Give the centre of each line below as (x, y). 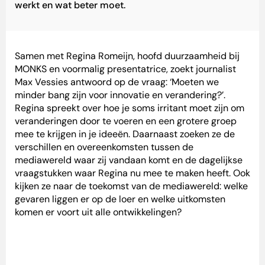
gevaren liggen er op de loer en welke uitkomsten (120, 199)
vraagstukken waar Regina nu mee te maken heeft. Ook (132, 173)
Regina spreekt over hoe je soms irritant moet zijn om (130, 108)
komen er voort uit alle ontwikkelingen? (98, 212)
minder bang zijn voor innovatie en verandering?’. (120, 95)
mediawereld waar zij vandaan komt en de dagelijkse (129, 160)
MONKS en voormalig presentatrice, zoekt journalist (125, 69)
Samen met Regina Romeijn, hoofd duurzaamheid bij (127, 56)
